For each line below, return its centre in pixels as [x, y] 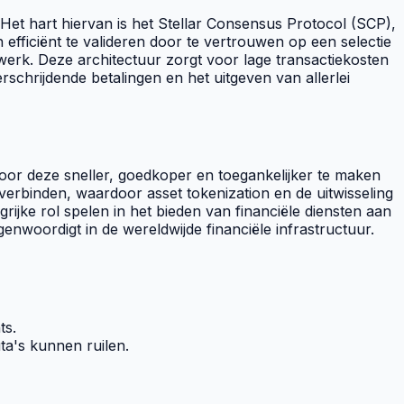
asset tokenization [208, 193]
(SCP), [371, 23]
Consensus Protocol [276, 23]
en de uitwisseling [331, 193]
